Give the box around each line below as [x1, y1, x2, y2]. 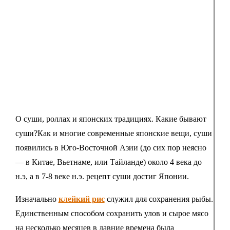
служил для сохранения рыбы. [104, 194, 213, 203]
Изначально [15, 194, 59, 203]
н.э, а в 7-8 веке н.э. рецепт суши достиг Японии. [15, 171, 189, 181]
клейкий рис [58, 194, 105, 203]
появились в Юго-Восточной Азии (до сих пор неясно [15, 143, 206, 152]
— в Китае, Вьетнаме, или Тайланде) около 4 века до [15, 157, 202, 166]
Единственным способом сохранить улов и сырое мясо [15, 208, 208, 218]
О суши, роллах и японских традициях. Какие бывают [15, 114, 206, 123]
